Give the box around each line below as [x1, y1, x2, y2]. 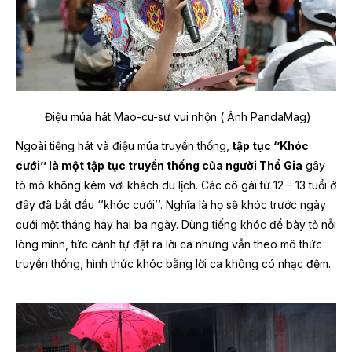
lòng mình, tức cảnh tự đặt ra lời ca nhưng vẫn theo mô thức [16, 237, 322, 251]
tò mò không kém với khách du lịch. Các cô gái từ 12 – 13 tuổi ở [16, 178, 336, 192]
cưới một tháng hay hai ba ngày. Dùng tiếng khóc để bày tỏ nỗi [16, 218, 336, 232]
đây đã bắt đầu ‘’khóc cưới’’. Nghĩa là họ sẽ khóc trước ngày [16, 198, 326, 212]
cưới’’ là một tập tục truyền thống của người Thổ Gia [16, 159, 302, 173]
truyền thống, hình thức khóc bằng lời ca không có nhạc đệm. [16, 257, 331, 271]
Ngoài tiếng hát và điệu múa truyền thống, [16, 139, 229, 153]
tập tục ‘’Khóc [229, 139, 309, 153]
